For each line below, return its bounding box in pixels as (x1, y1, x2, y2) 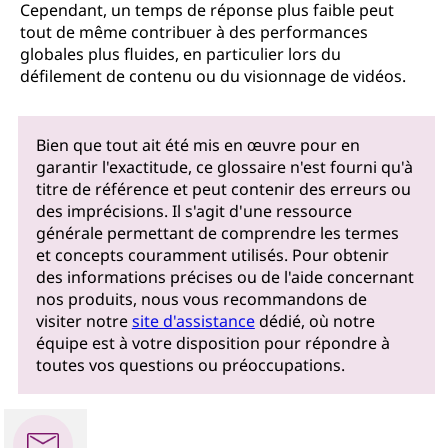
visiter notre (35, 310, 132, 333)
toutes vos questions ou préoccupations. (35, 354, 345, 377)
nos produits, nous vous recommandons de (35, 288, 367, 311)
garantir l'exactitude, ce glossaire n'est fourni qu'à (35, 156, 413, 179)
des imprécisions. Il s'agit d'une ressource (35, 200, 352, 223)
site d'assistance (131, 310, 255, 333)
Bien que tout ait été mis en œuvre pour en (35, 134, 360, 157)
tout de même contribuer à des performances (20, 21, 368, 43)
